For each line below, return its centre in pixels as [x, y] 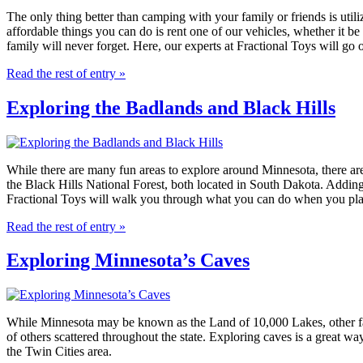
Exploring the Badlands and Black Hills [171, 107]
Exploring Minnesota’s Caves [128, 261]
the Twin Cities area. [59, 352]
